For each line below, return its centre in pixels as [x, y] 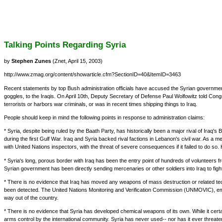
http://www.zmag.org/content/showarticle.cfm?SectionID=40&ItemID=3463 [92, 75]
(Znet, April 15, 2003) [77, 61]
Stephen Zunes [31, 61]
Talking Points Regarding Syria [65, 44]
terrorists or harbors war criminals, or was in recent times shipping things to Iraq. [101, 104]
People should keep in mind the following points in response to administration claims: [104, 118]
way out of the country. [31, 198]
